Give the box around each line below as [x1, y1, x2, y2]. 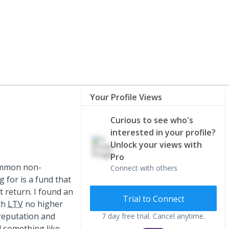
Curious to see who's [110, 114, 193, 126]
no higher [23, 198, 63, 210]
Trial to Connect [122, 193, 185, 204]
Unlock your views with [110, 139, 202, 150]
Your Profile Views [90, 91, 162, 103]
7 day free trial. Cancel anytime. [102, 211, 205, 221]
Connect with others [110, 163, 177, 173]
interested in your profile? [110, 127, 216, 138]
